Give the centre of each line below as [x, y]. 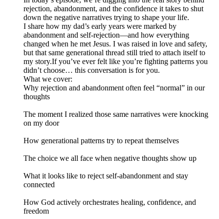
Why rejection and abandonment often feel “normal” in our [114, 88]
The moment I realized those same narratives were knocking [116, 114]
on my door [41, 123]
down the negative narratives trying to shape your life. [106, 18]
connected [39, 185]
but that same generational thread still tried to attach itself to [114, 53]
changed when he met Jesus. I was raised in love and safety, [115, 44]
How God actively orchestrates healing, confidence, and [110, 202]
